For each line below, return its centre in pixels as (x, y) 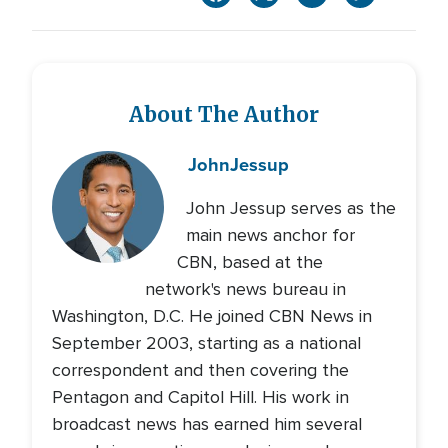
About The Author (224, 115)
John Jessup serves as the (291, 208)
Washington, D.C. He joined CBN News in (212, 316)
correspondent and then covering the (200, 370)
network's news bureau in (246, 289)
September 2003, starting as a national (206, 343)
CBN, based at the (249, 262)
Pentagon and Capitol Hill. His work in (200, 397)
